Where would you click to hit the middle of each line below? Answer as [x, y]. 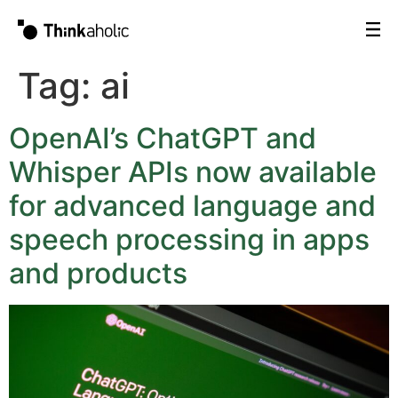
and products [98, 274]
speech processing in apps [189, 240]
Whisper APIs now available [193, 172]
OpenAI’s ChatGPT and [163, 139]
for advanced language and [192, 206]
